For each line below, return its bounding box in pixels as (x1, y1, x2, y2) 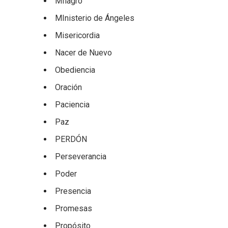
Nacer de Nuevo (55, 48, 112, 58)
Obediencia (55, 65, 95, 75)
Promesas (55, 204, 92, 213)
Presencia (55, 186, 91, 196)
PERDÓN (55, 134, 87, 144)
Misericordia (55, 31, 100, 40)
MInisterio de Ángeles (55, 13, 134, 23)
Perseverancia (55, 152, 106, 161)
